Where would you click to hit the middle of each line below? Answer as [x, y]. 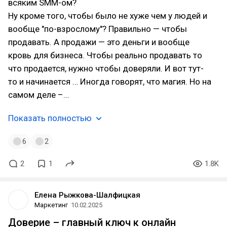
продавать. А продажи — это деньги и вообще [99, 42]
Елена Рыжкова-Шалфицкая [87, 195]
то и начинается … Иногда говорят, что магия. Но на [110, 82]
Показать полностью [50, 118]
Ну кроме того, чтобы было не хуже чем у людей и [108, 16]
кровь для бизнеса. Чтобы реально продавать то [105, 55]
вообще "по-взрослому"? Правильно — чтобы [98, 29]
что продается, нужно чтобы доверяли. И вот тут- [106, 68]
